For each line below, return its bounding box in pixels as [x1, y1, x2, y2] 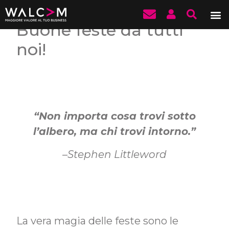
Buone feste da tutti [16, 20, 184, 40]
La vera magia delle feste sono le [16, 214, 179, 227]
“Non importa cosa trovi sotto [33, 110, 196, 123]
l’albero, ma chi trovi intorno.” [33, 125, 196, 138]
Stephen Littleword [67, 148, 167, 161]
